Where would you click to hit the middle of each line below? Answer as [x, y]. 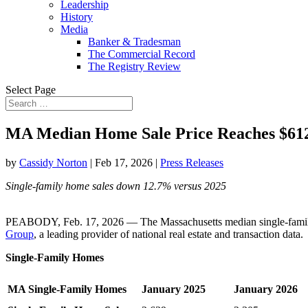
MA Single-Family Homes [67, 289]
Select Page [31, 90]
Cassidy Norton [53, 162]
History [77, 17]
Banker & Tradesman [134, 42]
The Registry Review [134, 66]
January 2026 [266, 289]
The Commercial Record [142, 54]
